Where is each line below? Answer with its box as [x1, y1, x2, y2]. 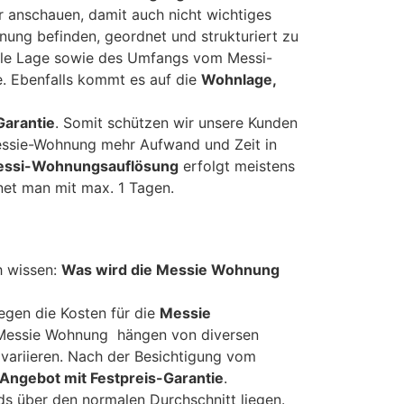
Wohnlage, [201, 70, 276, 89]
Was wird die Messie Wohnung [61, 261, 280, 280]
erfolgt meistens [179, 157, 295, 176]
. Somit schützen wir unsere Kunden [55, 114, 298, 133]
